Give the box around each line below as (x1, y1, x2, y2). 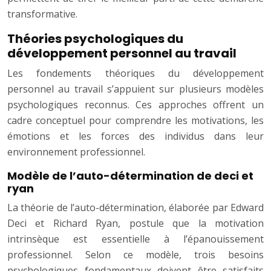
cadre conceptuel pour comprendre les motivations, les (7, 114, 264, 128)
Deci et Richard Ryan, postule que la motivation (7, 217, 264, 230)
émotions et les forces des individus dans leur (7, 129, 264, 143)
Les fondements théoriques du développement (7, 67, 264, 80)
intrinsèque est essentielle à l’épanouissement (7, 232, 264, 246)
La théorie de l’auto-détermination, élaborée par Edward (7, 201, 264, 215)
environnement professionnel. (7, 145, 145, 159)
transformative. (7, 7, 77, 21)
